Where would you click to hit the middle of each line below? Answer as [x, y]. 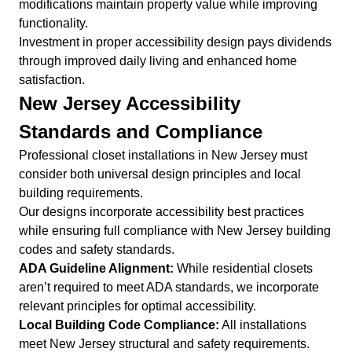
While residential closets [243, 269]
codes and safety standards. [97, 250]
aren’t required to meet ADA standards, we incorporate [169, 288]
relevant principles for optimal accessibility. [137, 306]
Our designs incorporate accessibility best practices [161, 212]
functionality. [53, 24]
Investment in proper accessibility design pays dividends [175, 42]
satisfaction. [52, 80]
